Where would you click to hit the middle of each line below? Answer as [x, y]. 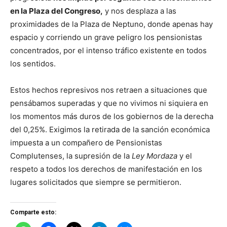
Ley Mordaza [156, 156]
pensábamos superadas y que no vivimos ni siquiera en [109, 103]
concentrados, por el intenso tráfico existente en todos [108, 50]
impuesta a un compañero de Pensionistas [86, 143]
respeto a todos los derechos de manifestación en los [106, 169]
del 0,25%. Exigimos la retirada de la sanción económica [110, 129]
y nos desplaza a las [140, 11]
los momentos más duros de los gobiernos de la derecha [112, 116]
